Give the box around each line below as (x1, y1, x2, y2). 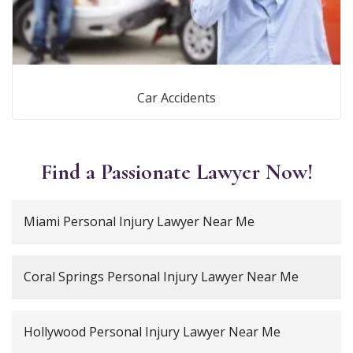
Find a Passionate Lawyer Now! (40, 158, 313, 185)
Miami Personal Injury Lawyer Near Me (24, 212, 255, 230)
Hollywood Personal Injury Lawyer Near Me (24, 322, 281, 340)
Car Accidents (137, 88, 216, 106)
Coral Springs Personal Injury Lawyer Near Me (24, 267, 299, 285)
